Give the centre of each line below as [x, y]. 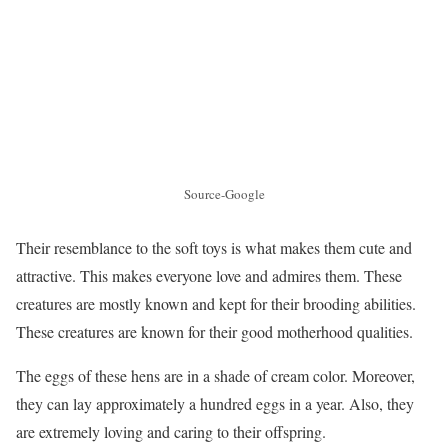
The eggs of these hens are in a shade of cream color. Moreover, [215, 375]
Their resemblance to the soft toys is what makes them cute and [214, 247]
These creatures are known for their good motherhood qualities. [214, 331]
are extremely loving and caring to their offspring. [171, 431]
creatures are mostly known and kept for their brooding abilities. [216, 303]
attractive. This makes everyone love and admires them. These [209, 275]
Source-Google [224, 193]
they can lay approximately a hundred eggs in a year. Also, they [215, 403]
